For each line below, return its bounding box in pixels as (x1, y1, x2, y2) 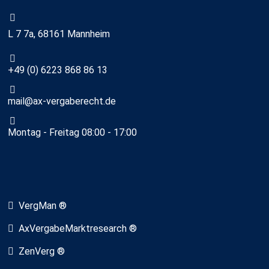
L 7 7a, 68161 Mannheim (8, 28, 110, 40)
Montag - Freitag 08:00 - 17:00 (8, 127, 137, 139)
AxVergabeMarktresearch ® (19, 223, 137, 235)
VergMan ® (19, 200, 67, 212)
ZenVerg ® (19, 246, 65, 258)
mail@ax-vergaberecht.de (8, 95, 116, 107)
